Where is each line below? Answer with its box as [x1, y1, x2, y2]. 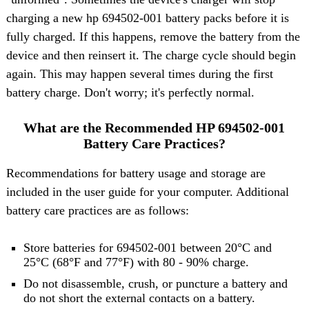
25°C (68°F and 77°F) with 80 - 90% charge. [23, 255, 249, 270]
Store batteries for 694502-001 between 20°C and [23, 241, 272, 255]
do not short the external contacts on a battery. [23, 291, 255, 306]
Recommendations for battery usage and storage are [6, 166, 266, 181]
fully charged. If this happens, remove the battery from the [6, 29, 300, 43]
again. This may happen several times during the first [6, 66, 273, 81]
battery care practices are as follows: [6, 203, 189, 218]
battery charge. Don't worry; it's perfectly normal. [6, 85, 255, 99]
